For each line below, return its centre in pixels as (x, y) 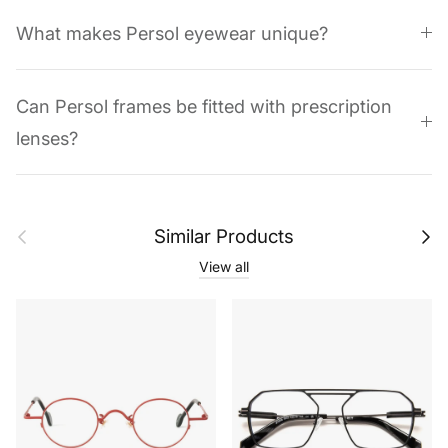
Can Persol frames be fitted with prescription (204, 107)
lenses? (47, 139)
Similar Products (224, 238)
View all (224, 268)
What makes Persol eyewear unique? (172, 34)
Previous (32, 230)
